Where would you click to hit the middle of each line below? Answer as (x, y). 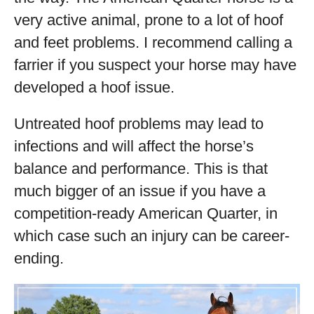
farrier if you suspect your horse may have (155, 65)
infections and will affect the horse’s (134, 146)
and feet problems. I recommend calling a (153, 42)
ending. (39, 258)
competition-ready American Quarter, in (146, 213)
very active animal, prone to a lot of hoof (149, 20)
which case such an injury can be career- (152, 236)
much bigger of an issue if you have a (140, 191)
